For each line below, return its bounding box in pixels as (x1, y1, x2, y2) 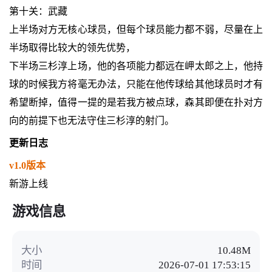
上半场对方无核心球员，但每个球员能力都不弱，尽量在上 (8, 24, 263, 35)
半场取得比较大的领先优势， (8, 42, 135, 53)
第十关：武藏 (8, 6, 67, 17)
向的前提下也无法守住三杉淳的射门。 (8, 115, 174, 126)
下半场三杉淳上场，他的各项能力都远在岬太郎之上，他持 (8, 61, 263, 72)
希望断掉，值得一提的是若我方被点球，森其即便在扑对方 (8, 97, 263, 108)
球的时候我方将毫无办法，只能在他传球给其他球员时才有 (8, 79, 263, 90)
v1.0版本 (8, 160, 46, 171)
